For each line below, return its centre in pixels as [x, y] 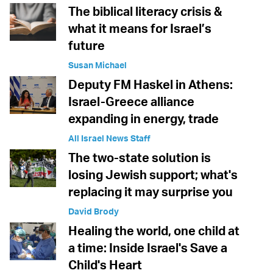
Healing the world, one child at [154, 231]
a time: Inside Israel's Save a [148, 248]
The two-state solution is [140, 158]
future [87, 46]
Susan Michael [97, 65]
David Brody [94, 211]
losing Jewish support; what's [153, 175]
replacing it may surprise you [151, 192]
